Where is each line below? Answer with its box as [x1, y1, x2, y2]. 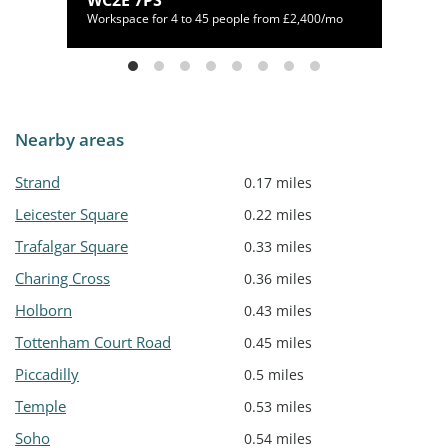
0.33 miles [244, 237, 312, 257]
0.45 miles [244, 333, 312, 353]
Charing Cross [15, 268, 110, 289]
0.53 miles [244, 397, 312, 417]
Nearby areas [15, 128, 124, 152]
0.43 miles [244, 301, 312, 321]
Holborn [15, 300, 72, 321]
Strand [15, 172, 60, 193]
